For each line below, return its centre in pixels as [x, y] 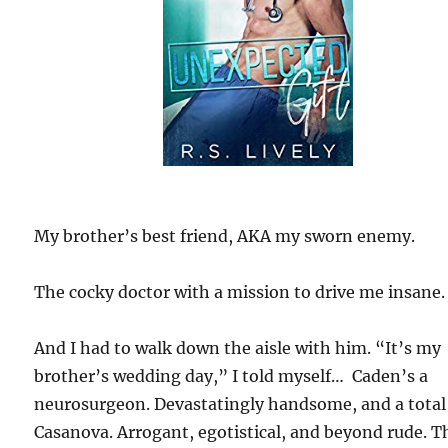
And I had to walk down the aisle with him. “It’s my [238, 347]
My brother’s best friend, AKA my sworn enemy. [225, 235]
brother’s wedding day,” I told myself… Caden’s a [231, 375]
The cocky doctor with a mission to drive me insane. [240, 291]
